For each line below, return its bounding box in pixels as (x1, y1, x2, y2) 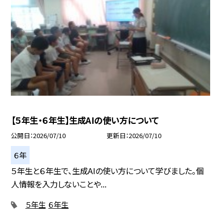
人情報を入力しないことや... (11, 178, 107, 190)
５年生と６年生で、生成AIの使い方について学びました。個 (11, 165, 204, 177)
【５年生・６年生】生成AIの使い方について (11, 113, 159, 126)
